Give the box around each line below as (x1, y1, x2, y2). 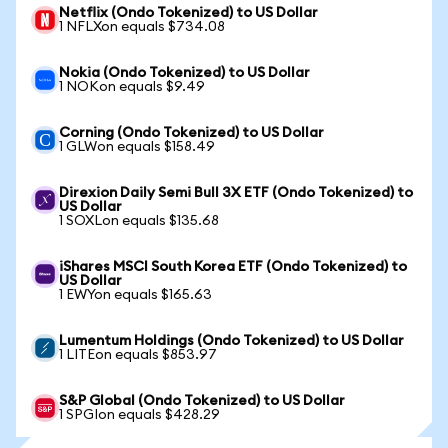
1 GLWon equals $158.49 (59, 140, 215, 154)
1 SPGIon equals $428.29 (59, 408, 220, 422)
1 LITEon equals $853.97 (59, 348, 217, 362)
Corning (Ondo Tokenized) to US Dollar (59, 126, 324, 140)
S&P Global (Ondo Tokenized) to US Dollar (59, 394, 345, 408)
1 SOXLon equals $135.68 (59, 214, 219, 228)
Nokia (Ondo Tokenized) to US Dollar (59, 66, 310, 80)
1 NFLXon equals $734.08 (59, 20, 225, 34)
